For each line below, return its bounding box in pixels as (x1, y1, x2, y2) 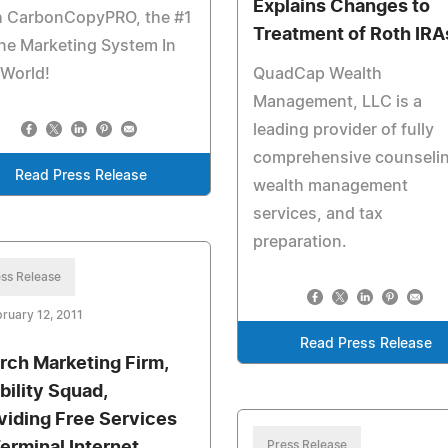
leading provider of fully (252, 122, 434, 138)
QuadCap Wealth (252, 66, 382, 82)
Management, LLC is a (252, 94, 422, 110)
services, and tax (252, 206, 383, 222)
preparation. (252, 234, 347, 250)
